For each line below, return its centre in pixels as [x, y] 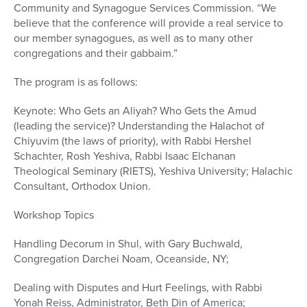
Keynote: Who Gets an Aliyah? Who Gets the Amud [135, 111]
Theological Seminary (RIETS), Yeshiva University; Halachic [153, 171]
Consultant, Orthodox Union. [82, 186]
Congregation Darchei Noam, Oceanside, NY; [121, 259]
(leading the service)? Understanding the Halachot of [139, 126]
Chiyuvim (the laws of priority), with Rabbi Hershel [133, 141]
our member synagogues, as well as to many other [133, 38]
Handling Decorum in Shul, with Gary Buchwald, [128, 244]
